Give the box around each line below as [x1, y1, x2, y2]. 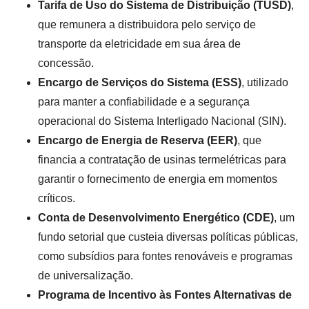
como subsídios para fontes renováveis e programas [38, 250, 292, 262]
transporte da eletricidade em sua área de [38, 37, 241, 50]
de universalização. [38, 269, 133, 281]
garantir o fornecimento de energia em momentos [38, 172, 277, 185]
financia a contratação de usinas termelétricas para [38, 153, 286, 166]
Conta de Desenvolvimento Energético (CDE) [38, 211, 274, 223]
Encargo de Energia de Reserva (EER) [38, 134, 237, 146]
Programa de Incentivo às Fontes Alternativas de [38, 288, 292, 301]
